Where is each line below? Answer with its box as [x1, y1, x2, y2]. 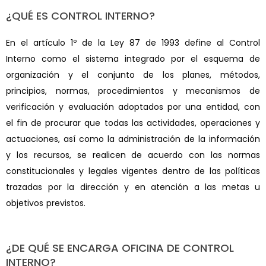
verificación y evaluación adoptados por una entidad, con [6, 101, 260, 113]
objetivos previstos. [6, 197, 85, 210]
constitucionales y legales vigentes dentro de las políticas [6, 165, 260, 178]
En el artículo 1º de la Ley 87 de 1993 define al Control [6, 37, 260, 49]
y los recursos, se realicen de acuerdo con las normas [6, 149, 260, 161]
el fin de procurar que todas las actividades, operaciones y [6, 117, 260, 129]
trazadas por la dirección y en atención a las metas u [6, 181, 260, 194]
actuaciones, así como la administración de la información [6, 133, 260, 145]
